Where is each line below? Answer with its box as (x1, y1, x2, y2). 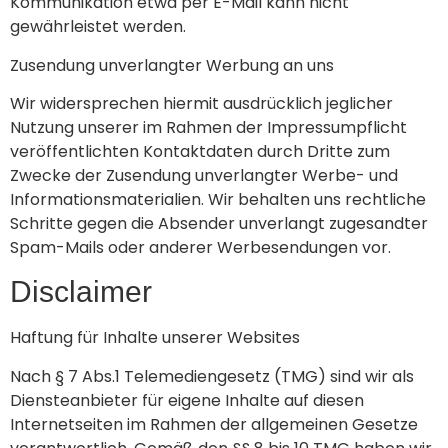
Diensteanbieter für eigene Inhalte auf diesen (10, 388, 364, 412)
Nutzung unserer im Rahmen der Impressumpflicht (10, 115, 407, 139)
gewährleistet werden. (10, 15, 186, 39)
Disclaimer (10, 275, 152, 309)
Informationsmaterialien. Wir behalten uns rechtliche (10, 187, 426, 211)
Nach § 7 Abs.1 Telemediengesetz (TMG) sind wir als (10, 364, 414, 388)
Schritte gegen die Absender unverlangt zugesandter (10, 211, 428, 235)
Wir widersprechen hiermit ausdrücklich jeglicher (10, 91, 393, 115)
